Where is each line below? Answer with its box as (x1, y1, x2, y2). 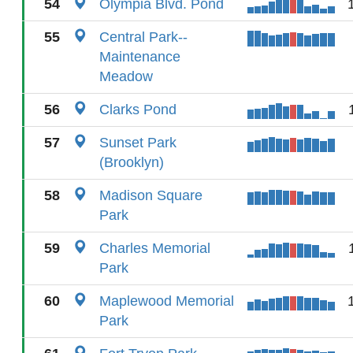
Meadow (99, 69, 153, 84)
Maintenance (99, 49, 180, 65)
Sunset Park (99, 135, 176, 150)
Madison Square (99, 188, 203, 203)
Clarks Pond (99, 102, 176, 117)
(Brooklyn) (99, 154, 164, 170)
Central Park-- (99, 29, 188, 45)
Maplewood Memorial (99, 293, 234, 309)
